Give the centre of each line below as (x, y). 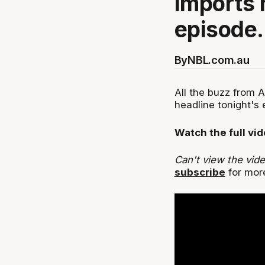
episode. (219, 30)
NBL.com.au (219, 59)
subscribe (200, 172)
